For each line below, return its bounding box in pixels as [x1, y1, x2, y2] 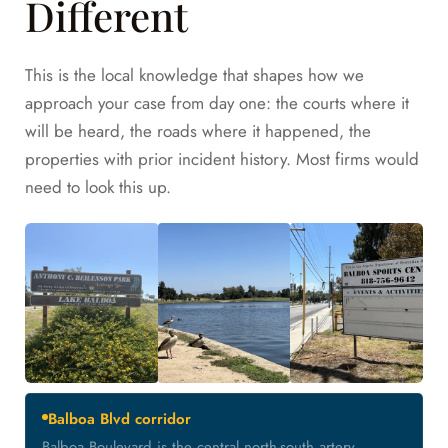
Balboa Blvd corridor [48, 408, 191, 431]
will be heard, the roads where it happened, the [25, 119, 371, 144]
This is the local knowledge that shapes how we [25, 63, 364, 88]
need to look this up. [25, 175, 171, 200]
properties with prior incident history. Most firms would [25, 147, 419, 172]
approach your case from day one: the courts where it [25, 91, 409, 116]
